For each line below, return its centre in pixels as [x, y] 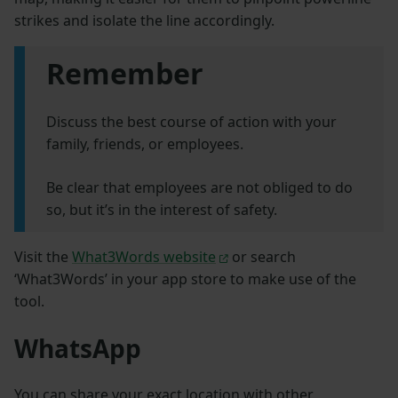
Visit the [43, 257]
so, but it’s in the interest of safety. [162, 210]
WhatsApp [78, 349]
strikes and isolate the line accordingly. [144, 21]
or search [262, 257]
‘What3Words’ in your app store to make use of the [185, 279]
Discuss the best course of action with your [191, 122]
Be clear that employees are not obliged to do [199, 188]
